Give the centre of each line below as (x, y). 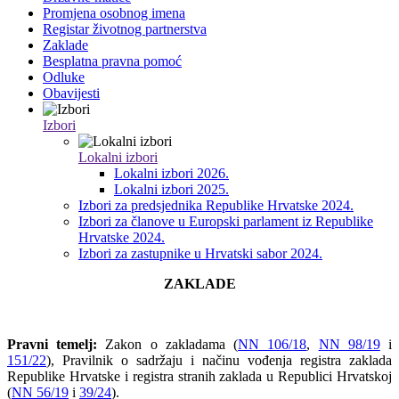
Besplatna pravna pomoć (112, 61)
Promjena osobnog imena (114, 13)
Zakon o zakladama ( (168, 345)
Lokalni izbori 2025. (171, 190)
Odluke (64, 77)
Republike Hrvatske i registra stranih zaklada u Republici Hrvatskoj (199, 377)
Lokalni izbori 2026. (171, 174)
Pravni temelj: (53, 345)
